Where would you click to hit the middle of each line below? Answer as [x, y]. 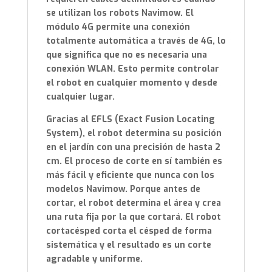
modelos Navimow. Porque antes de [123, 189]
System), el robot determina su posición [134, 134]
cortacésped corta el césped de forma [129, 231]
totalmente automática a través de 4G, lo [136, 41]
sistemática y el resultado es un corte [128, 245]
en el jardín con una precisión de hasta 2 [133, 148]
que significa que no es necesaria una [126, 55]
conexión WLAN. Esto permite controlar [132, 69]
